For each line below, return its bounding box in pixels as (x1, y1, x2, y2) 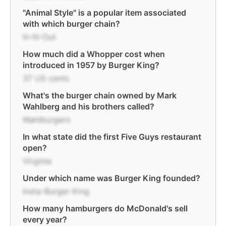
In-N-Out (23, 32, 56, 42)
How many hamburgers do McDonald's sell (23, 203, 188, 213)
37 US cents (23, 73, 69, 83)
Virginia (23, 156, 51, 166)
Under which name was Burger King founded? (23, 173, 200, 183)
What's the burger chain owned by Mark (23, 90, 177, 100)
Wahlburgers (23, 115, 70, 125)
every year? (23, 214, 67, 224)
